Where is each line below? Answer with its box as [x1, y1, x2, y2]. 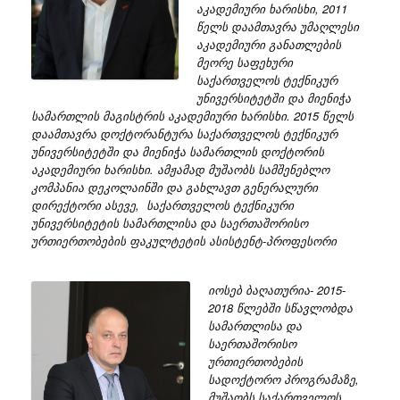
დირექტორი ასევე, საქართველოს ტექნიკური [31, 196, 294, 213]
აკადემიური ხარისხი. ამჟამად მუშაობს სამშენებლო [31, 160, 329, 178]
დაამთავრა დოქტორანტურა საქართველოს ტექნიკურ [31, 124, 337, 142]
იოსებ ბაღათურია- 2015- [207, 280, 346, 298]
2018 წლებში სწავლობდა [207, 298, 353, 316]
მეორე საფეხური [196, 53, 293, 71]
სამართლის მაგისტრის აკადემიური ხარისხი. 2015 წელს [31, 106, 354, 124]
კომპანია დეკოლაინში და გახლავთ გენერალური [31, 178, 318, 196]
